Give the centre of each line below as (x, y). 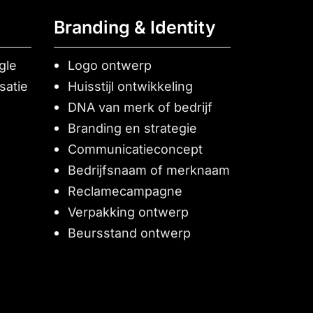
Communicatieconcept (135, 149)
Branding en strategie (132, 128)
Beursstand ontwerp (129, 233)
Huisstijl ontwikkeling (130, 86)
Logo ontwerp (110, 65)
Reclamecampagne (125, 191)
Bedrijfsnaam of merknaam (149, 170)
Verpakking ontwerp (128, 212)
